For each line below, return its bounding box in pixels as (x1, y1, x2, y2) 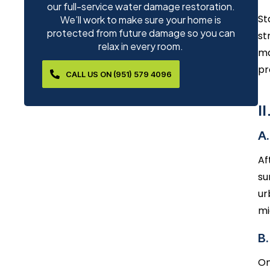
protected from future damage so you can (46, 27, 235, 39)
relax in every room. (98, 40, 184, 52)
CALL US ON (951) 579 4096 (66, 69, 172, 79)
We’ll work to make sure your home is (60, 13, 222, 26)
